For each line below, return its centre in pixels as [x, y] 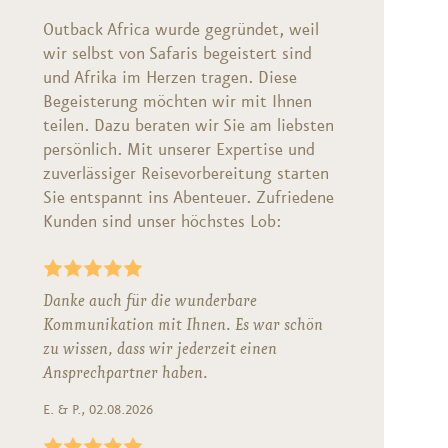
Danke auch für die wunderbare [149, 300]
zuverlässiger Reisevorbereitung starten [185, 173]
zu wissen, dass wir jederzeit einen [159, 348]
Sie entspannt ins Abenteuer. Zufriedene [188, 197]
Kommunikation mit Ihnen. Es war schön [182, 324]
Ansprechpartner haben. [125, 372]
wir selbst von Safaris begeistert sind [177, 53]
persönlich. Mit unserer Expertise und [178, 149]
